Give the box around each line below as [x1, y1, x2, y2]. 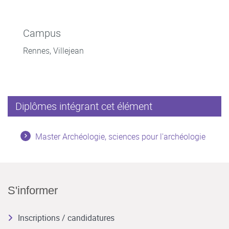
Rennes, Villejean [23, 44, 84, 56]
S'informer [8, 184, 58, 197]
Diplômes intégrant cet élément [15, 99, 152, 113]
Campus [23, 26, 61, 40]
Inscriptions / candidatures [18, 212, 114, 223]
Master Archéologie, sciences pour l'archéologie [35, 130, 205, 142]
